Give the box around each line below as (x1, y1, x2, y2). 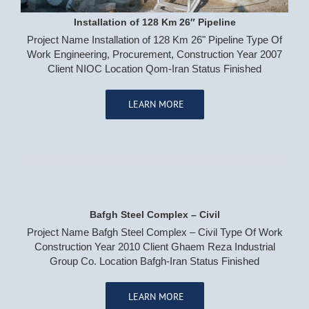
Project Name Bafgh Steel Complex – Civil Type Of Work (26, 226, 283, 238)
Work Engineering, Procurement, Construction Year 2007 (27, 48, 282, 61)
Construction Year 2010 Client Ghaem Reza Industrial (34, 241, 275, 252)
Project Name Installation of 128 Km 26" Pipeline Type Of (27, 34, 282, 46)
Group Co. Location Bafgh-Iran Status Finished (50, 255, 259, 267)
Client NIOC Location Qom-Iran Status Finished (48, 63, 261, 75)
